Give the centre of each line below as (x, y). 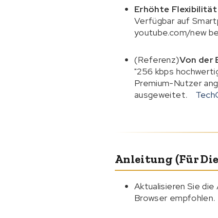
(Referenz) (157, 60)
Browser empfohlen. (175, 198)
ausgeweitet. (162, 95)
